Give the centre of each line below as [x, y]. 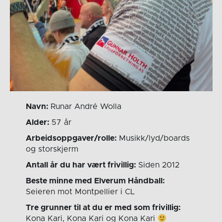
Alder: [39, 123]
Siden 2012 [159, 165]
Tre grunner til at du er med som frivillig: [104, 208]
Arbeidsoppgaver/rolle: [73, 139]
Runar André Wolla [86, 107]
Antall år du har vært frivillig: [82, 165]
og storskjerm [52, 149]
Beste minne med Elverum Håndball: [96, 181]
